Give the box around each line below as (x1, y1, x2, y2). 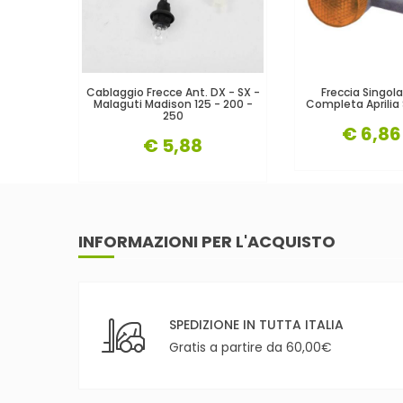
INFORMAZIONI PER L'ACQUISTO (78, 229, 336, 253)
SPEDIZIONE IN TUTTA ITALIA (169, 315, 344, 334)
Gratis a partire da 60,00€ (169, 337, 332, 356)
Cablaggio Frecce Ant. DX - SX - (85, 84, 260, 100)
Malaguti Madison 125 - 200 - (93, 95, 253, 112)
